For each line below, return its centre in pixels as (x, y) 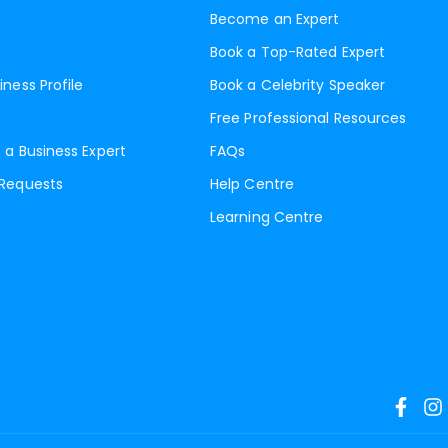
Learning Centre (267, 217)
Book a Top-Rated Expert (298, 52)
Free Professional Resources (308, 118)
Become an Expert (275, 19)
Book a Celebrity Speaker (298, 85)
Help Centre (252, 184)
